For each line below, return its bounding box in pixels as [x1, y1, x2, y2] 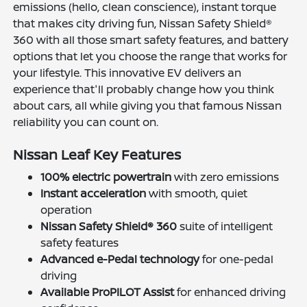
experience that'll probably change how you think [13, 81, 275, 97]
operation [40, 201, 93, 217]
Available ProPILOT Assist [40, 284, 175, 299]
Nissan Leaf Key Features [13, 145, 182, 164]
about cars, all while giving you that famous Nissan [13, 97, 282, 113]
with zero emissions [171, 169, 280, 184]
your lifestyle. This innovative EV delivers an [13, 64, 242, 80]
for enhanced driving [174, 284, 286, 299]
